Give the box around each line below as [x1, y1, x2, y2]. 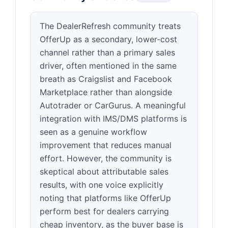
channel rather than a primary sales [40, 47, 175, 58]
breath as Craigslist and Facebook [40, 74, 172, 84]
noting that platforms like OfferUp [40, 193, 171, 203]
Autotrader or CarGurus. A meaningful [40, 100, 186, 110]
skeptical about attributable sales [40, 166, 168, 177]
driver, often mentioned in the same [40, 61, 177, 71]
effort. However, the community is [40, 153, 172, 163]
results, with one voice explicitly [40, 180, 163, 190]
